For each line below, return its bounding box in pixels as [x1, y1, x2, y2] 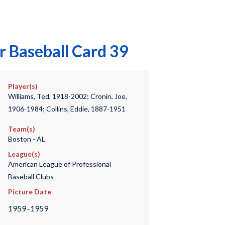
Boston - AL [8, 135, 45, 143]
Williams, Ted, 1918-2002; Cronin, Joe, [8, 92, 127, 100]
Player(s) [8, 82, 38, 90]
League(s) [8, 150, 40, 158]
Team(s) [8, 125, 35, 133]
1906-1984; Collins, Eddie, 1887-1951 [8, 104, 126, 113]
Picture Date [8, 187, 51, 196]
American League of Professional [8, 160, 111, 168]
